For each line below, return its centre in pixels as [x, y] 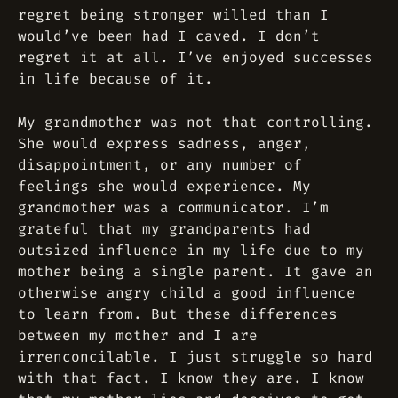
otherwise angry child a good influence [187, 293]
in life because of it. [115, 79]
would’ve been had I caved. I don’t [169, 36]
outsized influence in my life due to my [191, 250]
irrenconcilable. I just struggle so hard [195, 357]
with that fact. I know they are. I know [191, 378]
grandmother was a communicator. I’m [173, 207]
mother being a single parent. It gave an [195, 271]
